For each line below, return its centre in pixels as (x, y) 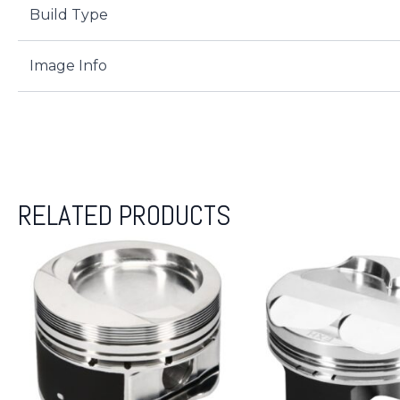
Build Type (68, 15)
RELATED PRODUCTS (125, 216)
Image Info (68, 66)
